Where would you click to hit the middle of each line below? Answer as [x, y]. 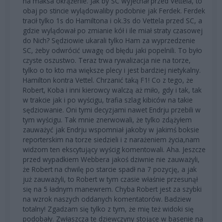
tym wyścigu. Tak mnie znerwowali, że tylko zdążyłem [107, 119]
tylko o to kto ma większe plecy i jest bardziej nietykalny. [112, 70]
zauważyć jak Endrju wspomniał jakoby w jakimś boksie [111, 129]
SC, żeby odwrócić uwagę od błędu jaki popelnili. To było [112, 50]
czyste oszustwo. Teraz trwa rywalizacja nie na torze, [107, 60]
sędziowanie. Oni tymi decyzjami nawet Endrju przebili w [112, 110]
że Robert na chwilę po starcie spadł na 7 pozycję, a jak [110, 169]
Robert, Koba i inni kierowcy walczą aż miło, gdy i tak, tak [112, 90]
